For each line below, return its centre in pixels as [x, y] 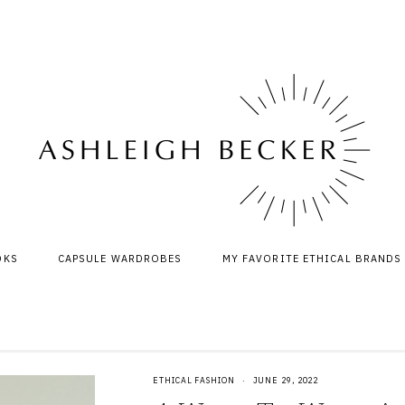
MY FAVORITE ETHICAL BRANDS [312, 259]
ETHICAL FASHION [194, 380]
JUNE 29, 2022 [286, 380]
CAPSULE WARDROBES [120, 259]
